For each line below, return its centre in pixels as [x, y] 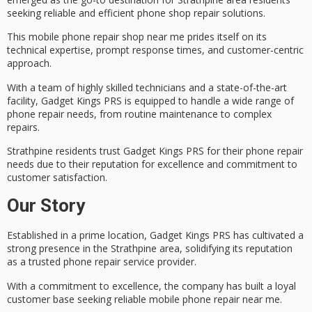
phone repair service [109, 262]
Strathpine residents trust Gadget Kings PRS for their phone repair [155, 150]
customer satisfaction [56, 177]
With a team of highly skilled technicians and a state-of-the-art [147, 87]
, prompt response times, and [159, 50]
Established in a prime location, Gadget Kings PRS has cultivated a [155, 235]
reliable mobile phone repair [177, 299]
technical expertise [49, 50]
